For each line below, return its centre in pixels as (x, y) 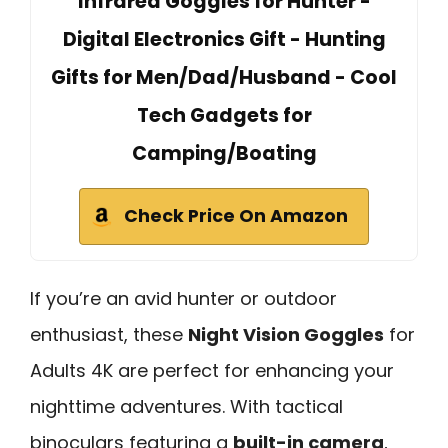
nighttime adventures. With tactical (186, 407)
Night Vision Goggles (286, 335)
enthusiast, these (109, 335)
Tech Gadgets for (224, 116)
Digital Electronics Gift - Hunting (224, 40)
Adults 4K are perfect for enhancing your (212, 371)
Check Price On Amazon (236, 216)
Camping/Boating (224, 154)
